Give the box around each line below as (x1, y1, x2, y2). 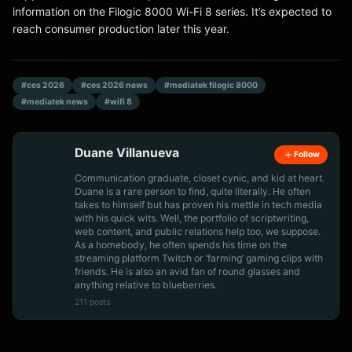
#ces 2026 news (80, 79, 148, 90)
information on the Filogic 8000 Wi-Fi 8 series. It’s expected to (13, 5, 332, 18)
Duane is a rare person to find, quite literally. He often (75, 185, 310, 197)
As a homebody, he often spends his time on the (75, 238, 287, 251)
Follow (293, 148, 320, 159)
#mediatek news (20, 96, 88, 107)
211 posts (75, 296, 110, 307)
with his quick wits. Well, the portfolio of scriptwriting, (75, 211, 309, 224)
